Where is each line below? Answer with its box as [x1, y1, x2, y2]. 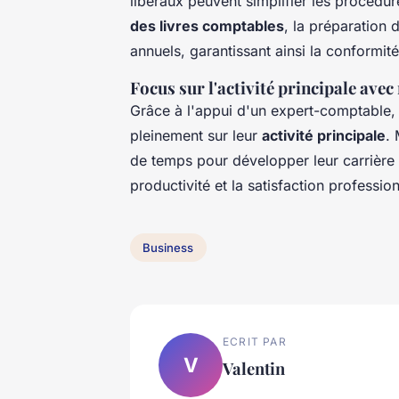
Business [142, 240, 194, 255]
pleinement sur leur [130, 126, 262, 144]
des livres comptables [130, 16, 284, 35]
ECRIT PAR [223, 334, 287, 348]
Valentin [223, 356, 285, 379]
